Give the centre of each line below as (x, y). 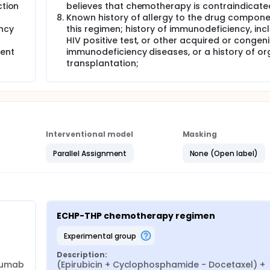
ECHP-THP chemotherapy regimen (136, 216)
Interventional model (90, 134)
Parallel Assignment (90, 153)
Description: (82, 255)
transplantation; (102, 63)
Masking (200, 134)
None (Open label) (224, 153)
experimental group (102, 236)
